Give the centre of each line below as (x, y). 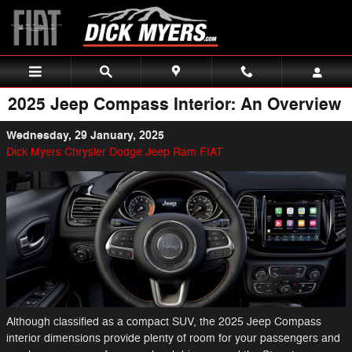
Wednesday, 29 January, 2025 (85, 136)
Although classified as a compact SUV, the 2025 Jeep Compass (164, 321)
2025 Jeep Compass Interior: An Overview (174, 104)
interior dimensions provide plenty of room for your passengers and (173, 338)
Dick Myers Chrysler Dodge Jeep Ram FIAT (115, 152)
